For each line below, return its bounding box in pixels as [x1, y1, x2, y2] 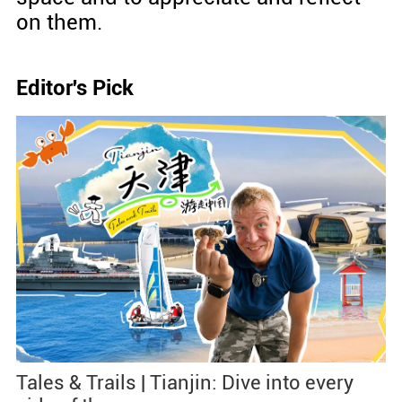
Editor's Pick [15, 75, 134, 101]
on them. [15, 10, 102, 36]
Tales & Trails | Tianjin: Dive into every [15, 370, 354, 394]
